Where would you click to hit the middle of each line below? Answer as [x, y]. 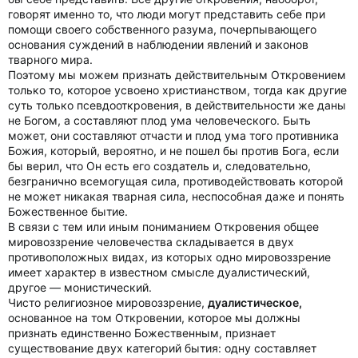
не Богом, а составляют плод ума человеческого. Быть [159, 120]
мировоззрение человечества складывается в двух [151, 242]
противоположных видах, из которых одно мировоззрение [169, 257]
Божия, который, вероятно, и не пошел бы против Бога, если [173, 151]
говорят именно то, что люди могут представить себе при [167, 14]
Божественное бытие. [68, 211]
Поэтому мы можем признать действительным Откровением [177, 75]
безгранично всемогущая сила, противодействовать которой [175, 181]
